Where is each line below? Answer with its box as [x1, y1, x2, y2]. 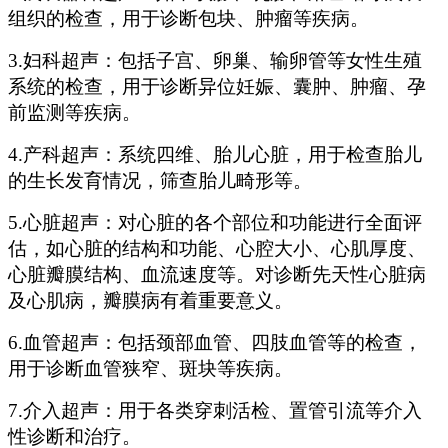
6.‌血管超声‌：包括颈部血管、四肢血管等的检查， [8, 332, 422, 354]
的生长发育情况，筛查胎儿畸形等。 [8, 170, 312, 192]
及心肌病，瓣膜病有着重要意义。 [8, 290, 293, 312]
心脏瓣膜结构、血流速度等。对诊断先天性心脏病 [8, 264, 426, 286]
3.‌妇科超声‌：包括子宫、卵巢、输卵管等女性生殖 [8, 50, 422, 72]
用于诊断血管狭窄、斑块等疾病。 [8, 358, 293, 380]
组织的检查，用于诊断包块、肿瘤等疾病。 [8, 8, 369, 30]
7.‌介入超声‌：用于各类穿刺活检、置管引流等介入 [8, 400, 422, 422]
